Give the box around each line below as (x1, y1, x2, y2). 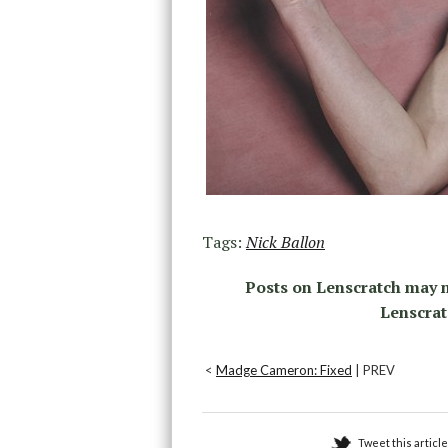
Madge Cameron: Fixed (216, 362, 352, 379)
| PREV (352, 362, 395, 379)
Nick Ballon (246, 231, 325, 254)
